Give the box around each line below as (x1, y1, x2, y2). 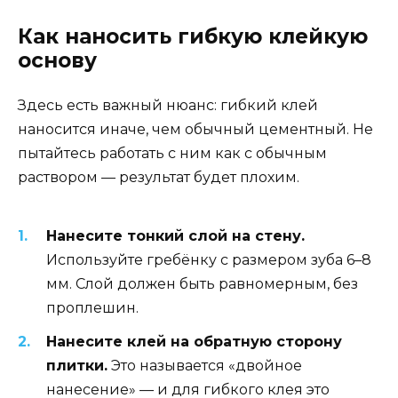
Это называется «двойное (107, 357, 302, 375)
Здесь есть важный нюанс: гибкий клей (18, 97, 318, 115)
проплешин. (46, 298, 139, 316)
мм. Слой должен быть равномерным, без (46, 275, 358, 292)
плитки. (46, 357, 107, 375)
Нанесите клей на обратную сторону (46, 333, 342, 351)
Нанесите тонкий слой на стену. (46, 227, 305, 244)
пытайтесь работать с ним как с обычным (18, 145, 327, 163)
